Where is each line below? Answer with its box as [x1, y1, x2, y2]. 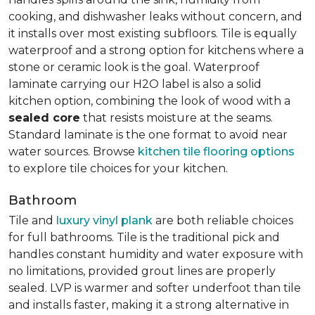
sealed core [8, 111, 80, 124]
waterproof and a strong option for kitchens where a [8, 44, 304, 57]
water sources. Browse [8, 145, 138, 158]
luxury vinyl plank [56, 214, 153, 227]
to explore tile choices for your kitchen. [8, 162, 228, 175]
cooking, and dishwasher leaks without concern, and [8, 10, 302, 23]
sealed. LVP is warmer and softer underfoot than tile [8, 281, 301, 295]
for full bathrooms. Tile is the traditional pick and [8, 231, 280, 244]
